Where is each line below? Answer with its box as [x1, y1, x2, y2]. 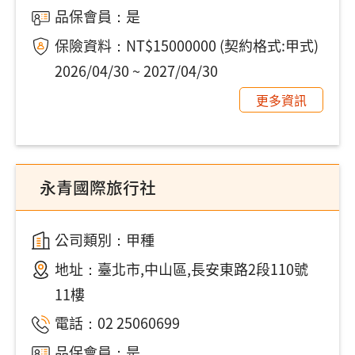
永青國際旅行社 [40, 174, 156, 199]
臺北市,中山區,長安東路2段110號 [97, 258, 308, 279]
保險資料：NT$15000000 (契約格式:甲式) [54, 35, 319, 55]
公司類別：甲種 [54, 228, 155, 250]
